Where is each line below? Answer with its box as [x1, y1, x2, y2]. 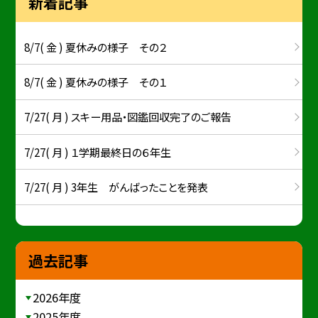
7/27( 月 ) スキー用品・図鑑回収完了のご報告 [24, 109, 232, 125]
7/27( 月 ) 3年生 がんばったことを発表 [24, 178, 209, 194]
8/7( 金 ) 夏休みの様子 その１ [24, 74, 168, 90]
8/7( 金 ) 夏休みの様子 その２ [24, 38, 168, 55]
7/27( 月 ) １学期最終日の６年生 [24, 143, 172, 160]
